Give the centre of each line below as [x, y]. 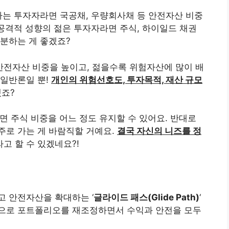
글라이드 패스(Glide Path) [146, 197]
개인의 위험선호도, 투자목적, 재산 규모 [127, 79]
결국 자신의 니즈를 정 [159, 131]
